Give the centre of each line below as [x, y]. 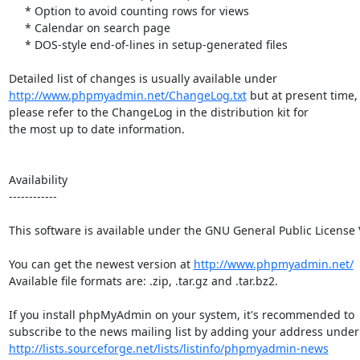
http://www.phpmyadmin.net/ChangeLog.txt [127, 95]
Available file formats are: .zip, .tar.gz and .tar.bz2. [143, 280]
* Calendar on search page [16, 27]
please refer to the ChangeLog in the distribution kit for [158, 112]
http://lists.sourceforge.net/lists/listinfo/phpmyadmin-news [168, 348]
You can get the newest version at [101, 264]
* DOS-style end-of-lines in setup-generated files [16, 44]
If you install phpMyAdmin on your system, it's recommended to [181, 314]
